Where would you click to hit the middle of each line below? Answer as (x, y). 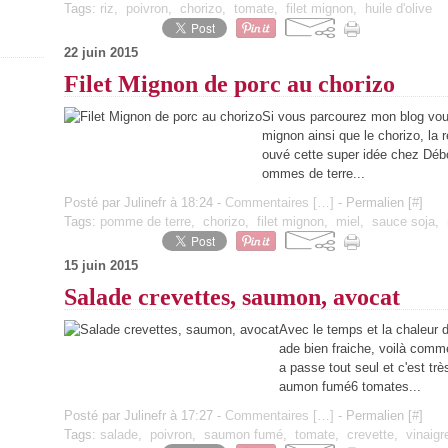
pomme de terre (145, 221)
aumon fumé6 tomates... (350, 386)
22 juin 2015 (101, 52)
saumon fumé (243, 434)
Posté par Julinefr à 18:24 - (144, 202)
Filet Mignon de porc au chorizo (229, 84)
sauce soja (403, 221)
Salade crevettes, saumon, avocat (232, 297)
